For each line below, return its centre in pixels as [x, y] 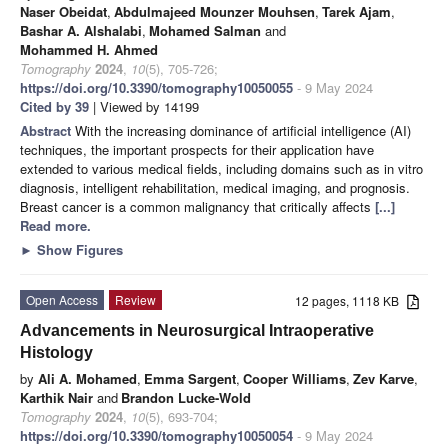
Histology [56, 352]
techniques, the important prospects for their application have [197, 149]
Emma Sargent [190, 378]
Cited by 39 [54, 106]
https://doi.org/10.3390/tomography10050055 [156, 87]
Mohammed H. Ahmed [89, 49]
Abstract [47, 130]
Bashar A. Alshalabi [81, 30]
